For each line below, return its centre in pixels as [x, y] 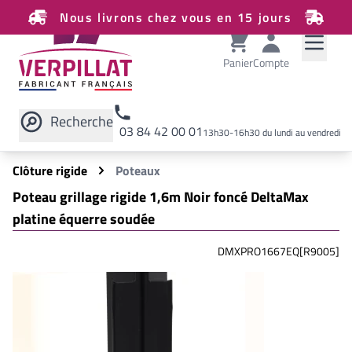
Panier [238, 62]
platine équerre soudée [84, 219]
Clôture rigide [50, 170]
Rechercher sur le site [95, 147]
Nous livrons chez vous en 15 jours [176, 17]
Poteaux [138, 170]
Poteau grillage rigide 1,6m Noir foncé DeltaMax [161, 197]
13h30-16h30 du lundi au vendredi [272, 132]
